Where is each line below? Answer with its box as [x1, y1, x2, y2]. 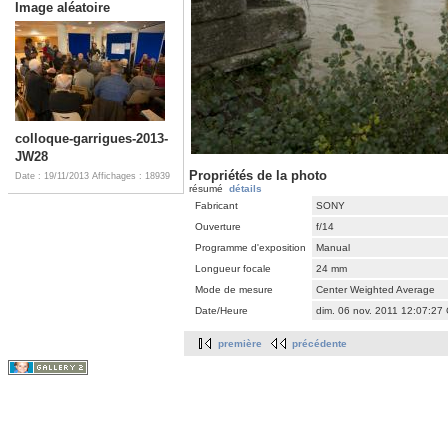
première [218, 338, 262, 350]
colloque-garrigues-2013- [15, 130, 168, 146]
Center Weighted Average [316, 284, 435, 296]
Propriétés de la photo [189, 168, 327, 184]
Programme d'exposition [195, 242, 306, 254]
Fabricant [195, 200, 238, 212]
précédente [292, 338, 347, 350]
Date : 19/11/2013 [15, 170, 92, 181]
